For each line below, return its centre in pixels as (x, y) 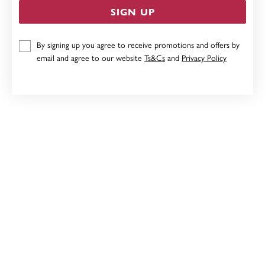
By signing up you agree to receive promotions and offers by (138, 44)
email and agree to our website (91, 57)
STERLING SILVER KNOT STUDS (137, 38)
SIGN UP (132, 12)
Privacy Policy (204, 57)
